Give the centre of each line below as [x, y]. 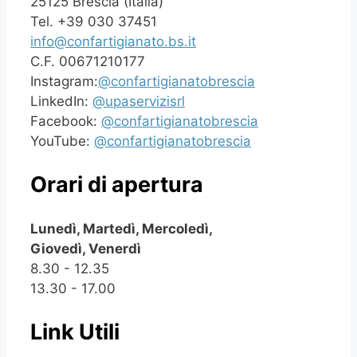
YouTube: [62, 141]
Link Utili [75, 332]
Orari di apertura [117, 185]
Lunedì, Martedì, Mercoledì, [122, 228]
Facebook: [66, 121]
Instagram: [64, 81]
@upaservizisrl [139, 101]
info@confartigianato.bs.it [113, 41]
